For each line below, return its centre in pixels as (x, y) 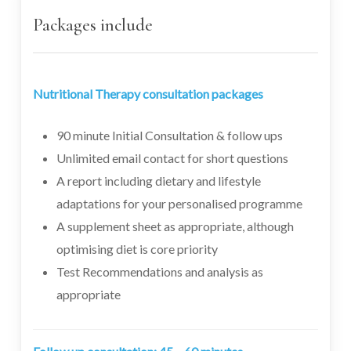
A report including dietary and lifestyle (158, 181)
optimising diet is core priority (137, 249)
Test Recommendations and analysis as (159, 272)
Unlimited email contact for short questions (172, 158)
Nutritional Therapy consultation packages (148, 94)
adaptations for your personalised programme (179, 204)
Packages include (92, 24)
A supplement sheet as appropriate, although (175, 226)
